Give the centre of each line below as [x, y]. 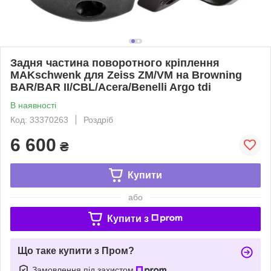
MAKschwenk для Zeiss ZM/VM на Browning [126, 75]
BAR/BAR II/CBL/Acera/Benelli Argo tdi [111, 87]
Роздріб [98, 119]
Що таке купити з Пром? [76, 250]
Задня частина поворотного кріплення [115, 63]
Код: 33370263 [39, 119]
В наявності [33, 105]
